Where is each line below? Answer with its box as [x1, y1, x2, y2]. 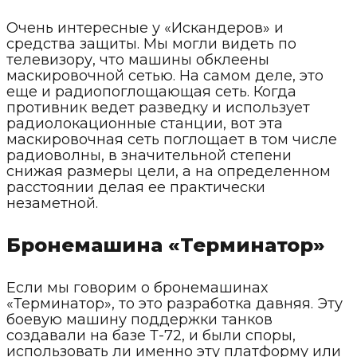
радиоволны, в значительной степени [6, 146, 292, 164]
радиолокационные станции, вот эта [6, 114, 283, 132]
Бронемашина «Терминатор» [6, 233, 325, 257]
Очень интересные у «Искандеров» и [6, 18, 284, 37]
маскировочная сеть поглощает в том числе [6, 130, 337, 148]
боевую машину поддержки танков [6, 310, 273, 328]
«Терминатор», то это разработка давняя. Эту [6, 294, 343, 312]
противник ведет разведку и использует [6, 98, 310, 116]
